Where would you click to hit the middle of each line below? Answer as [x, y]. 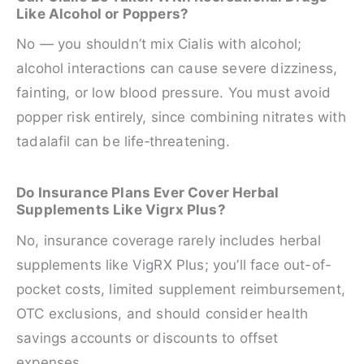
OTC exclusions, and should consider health [162, 313]
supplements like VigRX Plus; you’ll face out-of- [174, 264]
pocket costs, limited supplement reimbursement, [181, 289]
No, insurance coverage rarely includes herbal [169, 240]
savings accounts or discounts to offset [147, 338]
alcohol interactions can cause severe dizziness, [177, 69]
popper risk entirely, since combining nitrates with [181, 117]
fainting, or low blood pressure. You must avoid [173, 93]
